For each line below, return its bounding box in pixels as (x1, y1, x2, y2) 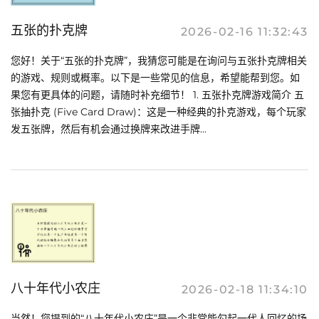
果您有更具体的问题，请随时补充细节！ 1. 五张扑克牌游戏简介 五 (11, 88, 304, 101)
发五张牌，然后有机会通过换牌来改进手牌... (11, 122, 206, 135)
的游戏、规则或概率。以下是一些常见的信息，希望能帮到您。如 (11, 70, 300, 84)
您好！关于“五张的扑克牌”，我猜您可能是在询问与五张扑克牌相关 (11, 53, 307, 67)
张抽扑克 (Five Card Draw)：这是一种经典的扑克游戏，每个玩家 (11, 105, 306, 118)
